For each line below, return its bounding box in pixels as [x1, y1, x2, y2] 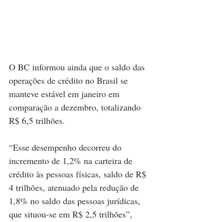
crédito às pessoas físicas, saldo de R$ [9, 167, 149, 180]
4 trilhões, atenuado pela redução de [9, 181, 141, 193]
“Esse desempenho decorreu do [9, 141, 124, 153]
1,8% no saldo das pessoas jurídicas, [9, 194, 143, 207]
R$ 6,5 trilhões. [9, 114, 65, 126]
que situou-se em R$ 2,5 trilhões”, [9, 208, 135, 220]
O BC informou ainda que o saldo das [9, 60, 147, 73]
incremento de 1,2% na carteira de [9, 154, 135, 166]
